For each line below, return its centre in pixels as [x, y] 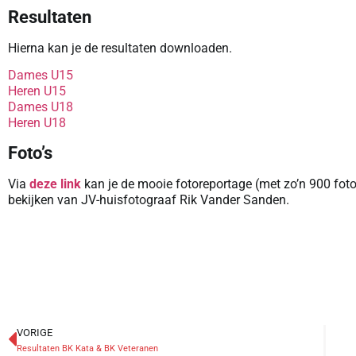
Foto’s [30, 153]
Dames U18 [41, 107]
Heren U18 [37, 123]
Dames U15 [41, 75]
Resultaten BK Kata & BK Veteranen [87, 348]
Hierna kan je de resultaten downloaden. [120, 48]
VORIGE [35, 332]
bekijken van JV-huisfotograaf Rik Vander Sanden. [149, 199]
